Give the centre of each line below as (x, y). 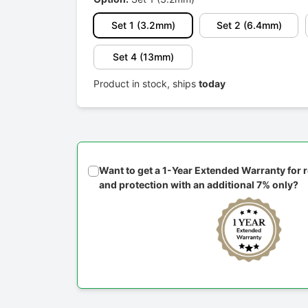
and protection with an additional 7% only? (199, 185)
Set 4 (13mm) (143, 57)
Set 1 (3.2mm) (143, 25)
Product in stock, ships (146, 84)
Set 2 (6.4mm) (249, 25)
